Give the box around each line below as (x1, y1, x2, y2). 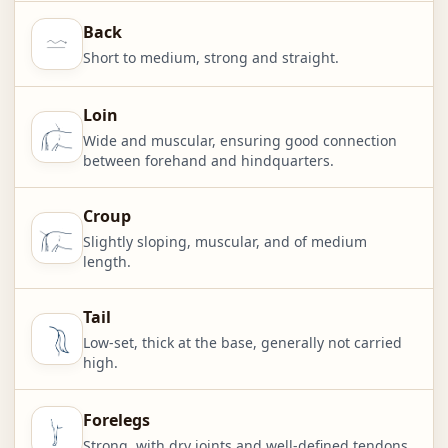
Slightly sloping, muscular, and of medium (82, 232, 367, 252)
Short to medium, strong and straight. (82, 48, 339, 68)
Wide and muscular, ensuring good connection (82, 131, 397, 151)
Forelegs (82, 409, 150, 432)
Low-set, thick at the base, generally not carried (82, 333, 402, 353)
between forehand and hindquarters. (82, 151, 334, 171)
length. (82, 252, 131, 272)
